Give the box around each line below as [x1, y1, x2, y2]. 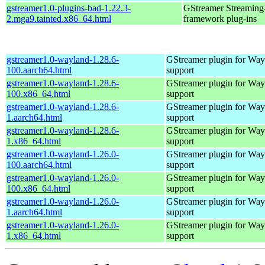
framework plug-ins [183, 13, 257, 24]
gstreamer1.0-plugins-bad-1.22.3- [7, 2, 131, 13]
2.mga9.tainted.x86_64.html [7, 13, 111, 24]
